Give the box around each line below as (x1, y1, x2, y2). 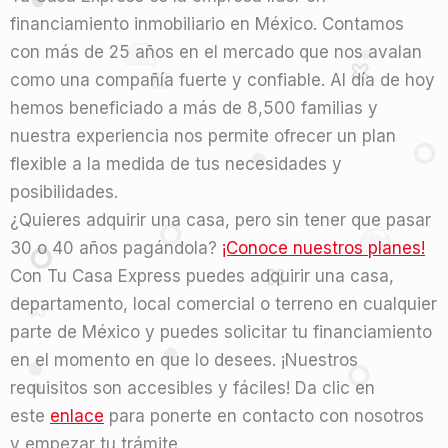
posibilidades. (10, 181, 123, 202)
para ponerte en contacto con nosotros (104, 405, 424, 426)
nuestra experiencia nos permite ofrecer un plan (10, 125, 396, 146)
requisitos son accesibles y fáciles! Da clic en (10, 377, 375, 398)
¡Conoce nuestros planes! (222, 237, 425, 258)
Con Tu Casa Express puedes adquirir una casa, (10, 265, 394, 286)
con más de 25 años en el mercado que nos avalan (10, 41, 422, 62)
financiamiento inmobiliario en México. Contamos (10, 13, 404, 34)
